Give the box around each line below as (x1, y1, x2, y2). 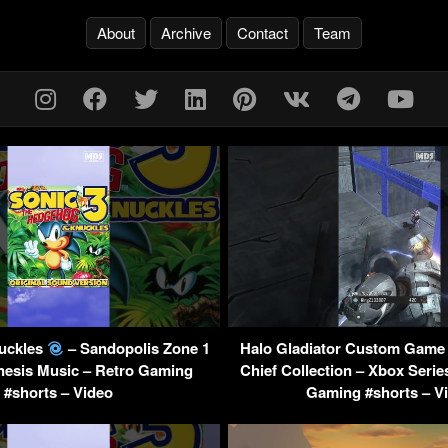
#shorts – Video (4, 381, 113, 404)
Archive (161, 21, 211, 43)
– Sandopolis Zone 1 (64, 337, 211, 360)
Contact (237, 21, 288, 43)
